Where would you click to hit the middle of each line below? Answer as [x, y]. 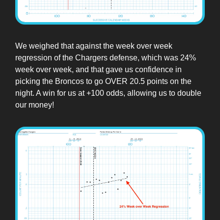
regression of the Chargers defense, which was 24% [106, 58]
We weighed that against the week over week [94, 46]
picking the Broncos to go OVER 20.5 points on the [103, 82]
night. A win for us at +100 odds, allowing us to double [108, 93]
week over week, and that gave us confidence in [98, 70]
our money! [35, 105]
